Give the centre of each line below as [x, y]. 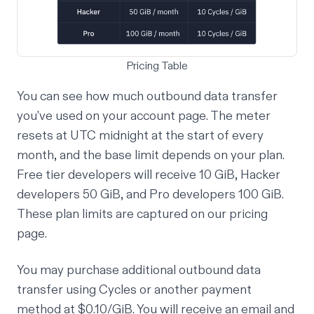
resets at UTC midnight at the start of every [140, 136]
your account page [154, 116]
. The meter [238, 116]
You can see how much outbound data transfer [147, 97]
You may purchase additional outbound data [139, 271]
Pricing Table [157, 66]
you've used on [60, 116]
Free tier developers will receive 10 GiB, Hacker [149, 175]
